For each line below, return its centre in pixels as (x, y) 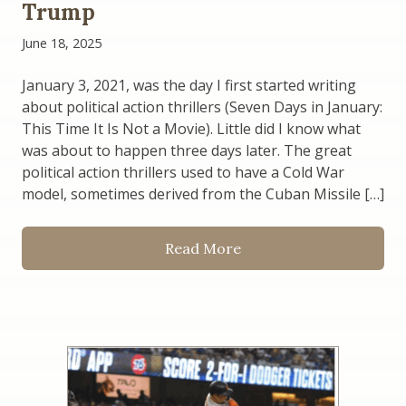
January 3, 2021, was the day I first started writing (189, 85)
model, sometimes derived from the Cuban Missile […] (203, 194)
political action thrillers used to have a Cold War (183, 172)
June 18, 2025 (62, 43)
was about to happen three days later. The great (187, 150)
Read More (203, 248)
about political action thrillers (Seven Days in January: (202, 107)
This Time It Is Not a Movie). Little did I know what (191, 129)
